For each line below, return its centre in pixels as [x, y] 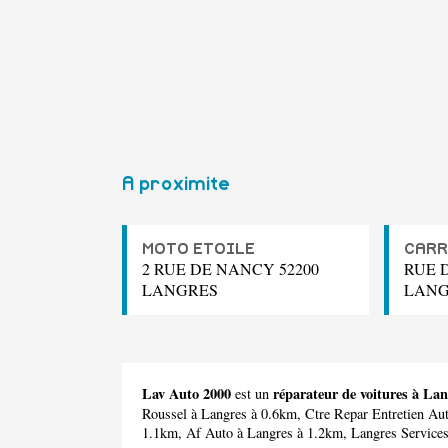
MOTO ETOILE [198, 249]
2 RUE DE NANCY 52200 [230, 269]
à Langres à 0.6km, [246, 414]
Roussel [164, 414]
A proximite [176, 185]
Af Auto [209, 433]
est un [252, 394]
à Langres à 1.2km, [292, 433]
